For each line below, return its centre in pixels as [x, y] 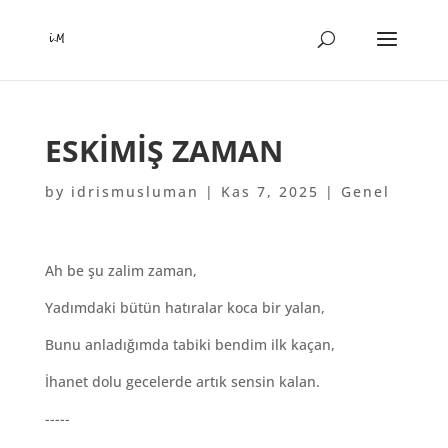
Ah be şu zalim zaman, [120, 270]
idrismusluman [134, 191]
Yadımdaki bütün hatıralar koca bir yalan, [184, 307]
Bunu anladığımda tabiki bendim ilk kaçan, [189, 344]
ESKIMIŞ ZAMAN [163, 150]
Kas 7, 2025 [269, 191]
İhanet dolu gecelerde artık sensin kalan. [182, 381]
